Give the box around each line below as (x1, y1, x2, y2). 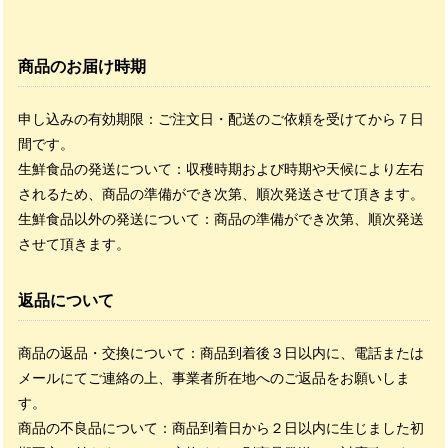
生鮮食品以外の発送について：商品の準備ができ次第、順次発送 (18, 211, 424, 227)
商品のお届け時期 (18, 58, 146, 75)
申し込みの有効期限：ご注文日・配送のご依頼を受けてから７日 (18, 111, 424, 127)
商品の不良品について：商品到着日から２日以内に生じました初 (18, 420, 424, 436)
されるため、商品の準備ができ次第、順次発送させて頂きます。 (18, 186, 424, 202)
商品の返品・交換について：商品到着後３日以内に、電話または (18, 345, 424, 361)
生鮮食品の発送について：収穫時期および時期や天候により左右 (18, 161, 424, 177)
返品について (18, 292, 114, 309)
